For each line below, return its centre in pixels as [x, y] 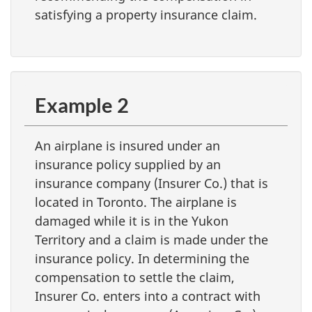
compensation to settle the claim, [135, 277]
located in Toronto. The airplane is [136, 202]
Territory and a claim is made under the [151, 239]
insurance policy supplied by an [128, 164]
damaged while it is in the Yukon [132, 220]
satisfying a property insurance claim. [146, 15]
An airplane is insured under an [127, 145]
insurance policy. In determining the [142, 258]
